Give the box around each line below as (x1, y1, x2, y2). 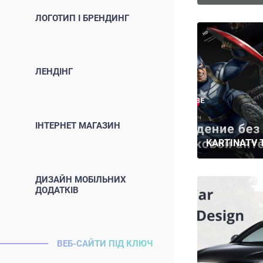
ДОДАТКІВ (35, 184, 79, 195)
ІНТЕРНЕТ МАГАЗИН (35, 120, 120, 131)
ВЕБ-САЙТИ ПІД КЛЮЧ (57, 238, 153, 249)
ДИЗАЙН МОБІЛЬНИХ (35, 174, 126, 185)
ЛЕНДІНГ (35, 66, 73, 77)
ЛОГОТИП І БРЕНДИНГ (35, 12, 129, 23)
